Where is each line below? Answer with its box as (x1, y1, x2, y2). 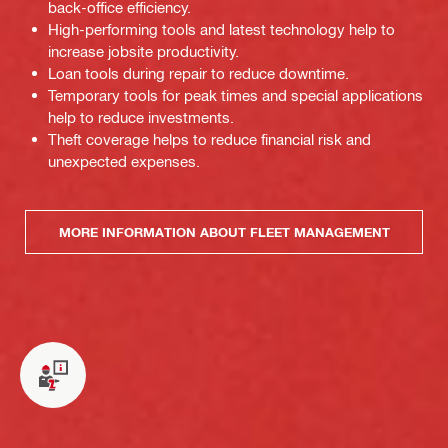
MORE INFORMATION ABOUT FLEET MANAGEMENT (58, 223, 390, 240)
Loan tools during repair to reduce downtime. (48, 64, 349, 83)
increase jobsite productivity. (48, 42, 239, 61)
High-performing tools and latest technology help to (48, 20, 395, 39)
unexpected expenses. (48, 152, 200, 171)
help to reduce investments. (48, 108, 234, 127)
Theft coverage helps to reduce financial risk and (48, 130, 371, 149)
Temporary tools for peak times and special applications (48, 86, 423, 105)
